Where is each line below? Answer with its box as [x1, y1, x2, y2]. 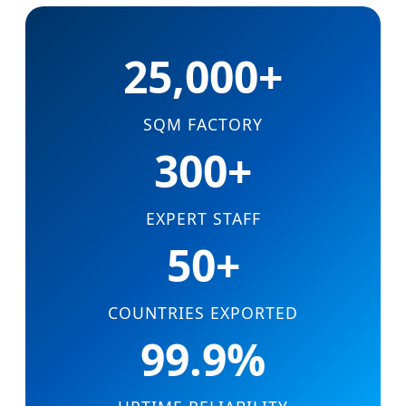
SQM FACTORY [143, 113, 263, 135]
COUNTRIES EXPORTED [108, 302, 298, 324]
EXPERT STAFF [145, 208, 261, 229]
